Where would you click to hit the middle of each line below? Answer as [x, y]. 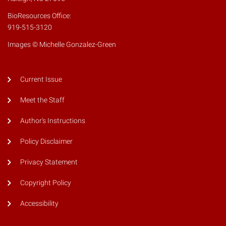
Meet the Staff [42, 100]
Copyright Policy [45, 183]
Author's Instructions [52, 121]
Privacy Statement [49, 162]
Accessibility [39, 204]
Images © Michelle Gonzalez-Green [62, 45]
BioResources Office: [39, 16]
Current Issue [41, 80]
